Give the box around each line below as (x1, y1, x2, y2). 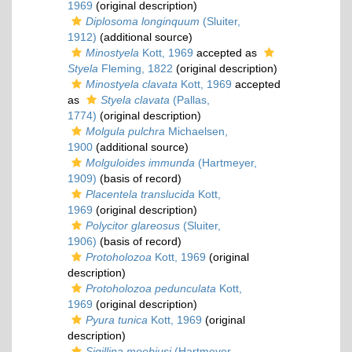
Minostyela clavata (86, 78, 178, 91)
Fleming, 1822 (98, 62, 173, 75)
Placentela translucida (86, 188, 195, 201)
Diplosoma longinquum (86, 15, 200, 28)
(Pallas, (170, 93, 210, 107)
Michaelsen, (165, 125, 228, 138)
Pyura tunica (86, 313, 148, 327)
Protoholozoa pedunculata (86, 282, 216, 295)
